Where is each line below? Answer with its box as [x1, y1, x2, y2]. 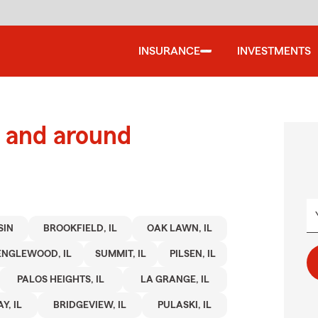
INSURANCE [138, 45, 200, 57]
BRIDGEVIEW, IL [53, 300, 127, 310]
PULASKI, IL [158, 300, 212, 310]
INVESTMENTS [237, 45, 311, 57]
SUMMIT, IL [95, 249, 147, 259]
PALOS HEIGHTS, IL [17, 275, 105, 285]
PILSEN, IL [169, 249, 216, 259]
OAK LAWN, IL [147, 224, 213, 234]
